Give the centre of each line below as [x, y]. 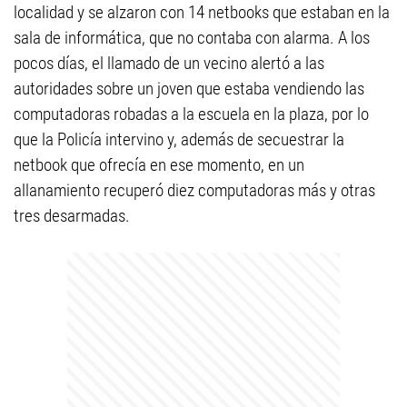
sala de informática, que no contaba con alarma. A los [192, 38]
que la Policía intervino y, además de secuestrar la [179, 139]
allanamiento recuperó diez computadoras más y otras [194, 190]
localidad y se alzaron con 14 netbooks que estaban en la [202, 12]
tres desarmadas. [72, 216]
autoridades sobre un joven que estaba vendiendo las [189, 89]
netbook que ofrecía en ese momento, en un [159, 165]
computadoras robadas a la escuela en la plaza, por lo [191, 114]
